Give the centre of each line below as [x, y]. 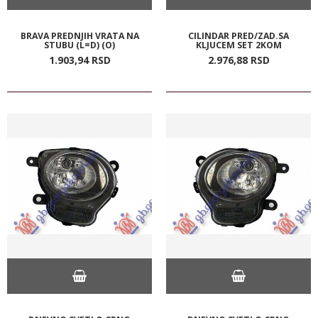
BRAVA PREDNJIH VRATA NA [79, 35]
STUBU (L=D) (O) [79, 45]
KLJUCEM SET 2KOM [238, 45]
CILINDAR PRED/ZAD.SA [238, 35]
